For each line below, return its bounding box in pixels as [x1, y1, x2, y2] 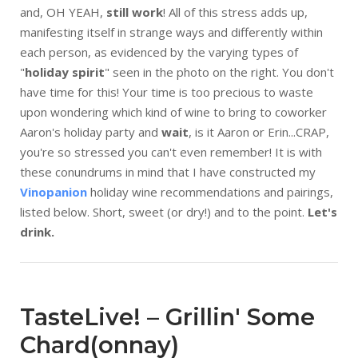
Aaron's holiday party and [20, 124, 161, 140]
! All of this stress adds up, [163, 4, 308, 20]
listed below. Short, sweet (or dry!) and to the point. [20, 204, 308, 220]
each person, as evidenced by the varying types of [20, 44, 298, 60]
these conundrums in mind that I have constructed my [20, 164, 316, 180]
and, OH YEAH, [20, 4, 106, 20]
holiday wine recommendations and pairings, [87, 184, 333, 200]
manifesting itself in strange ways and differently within [20, 24, 323, 40]
